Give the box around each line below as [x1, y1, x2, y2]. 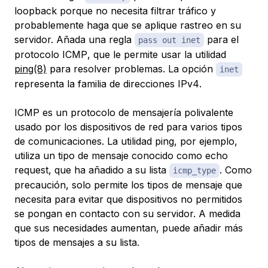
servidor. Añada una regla [14, 33, 135, 45]
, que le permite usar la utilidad [87, 48, 226, 60]
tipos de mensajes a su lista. [14, 236, 139, 248]
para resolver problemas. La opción [47, 62, 216, 75]
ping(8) [14, 62, 47, 75]
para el [204, 33, 239, 45]
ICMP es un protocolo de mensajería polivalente [14, 106, 233, 118]
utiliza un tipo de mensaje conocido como [14, 149, 205, 162]
